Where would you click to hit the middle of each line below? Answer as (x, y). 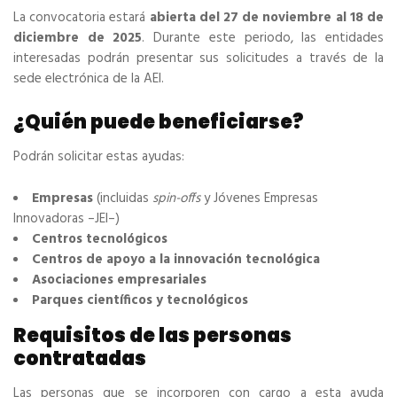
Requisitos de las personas (152, 336)
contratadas (80, 359)
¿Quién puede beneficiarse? (158, 122)
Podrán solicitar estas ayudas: (99, 157)
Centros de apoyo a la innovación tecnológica (176, 260)
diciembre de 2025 (78, 39)
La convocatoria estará (82, 18)
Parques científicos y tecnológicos (140, 301)
